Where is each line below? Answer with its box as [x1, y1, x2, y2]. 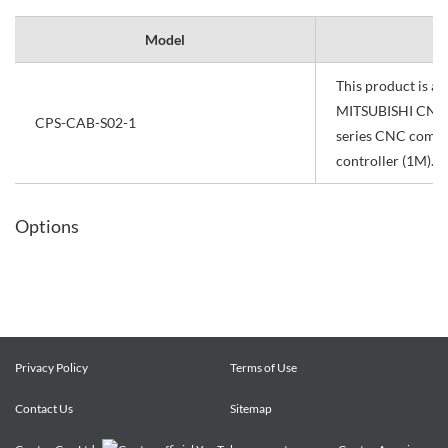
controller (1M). [336, 152, 434, 169]
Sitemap [230, 401, 272, 416]
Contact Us [15, 401, 73, 416]
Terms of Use [230, 360, 297, 375]
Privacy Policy [15, 360, 88, 375]
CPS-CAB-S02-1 [35, 114, 136, 131]
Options [15, 215, 79, 237]
